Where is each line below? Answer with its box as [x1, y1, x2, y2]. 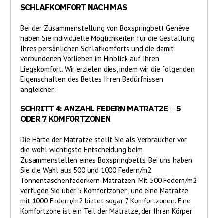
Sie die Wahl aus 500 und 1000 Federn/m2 [20, 165, 151, 175]
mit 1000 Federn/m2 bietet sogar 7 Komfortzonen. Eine [20, 196, 191, 206]
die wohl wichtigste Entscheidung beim [20, 145, 143, 155]
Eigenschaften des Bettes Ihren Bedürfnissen [20, 74, 163, 84]
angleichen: [20, 85, 57, 94]
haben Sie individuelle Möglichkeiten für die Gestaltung [20, 34, 195, 43]
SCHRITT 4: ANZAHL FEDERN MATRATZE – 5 [20, 103, 181, 114]
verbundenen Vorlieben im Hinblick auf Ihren [20, 54, 159, 64]
